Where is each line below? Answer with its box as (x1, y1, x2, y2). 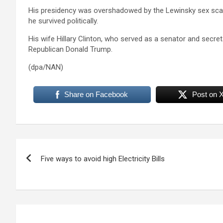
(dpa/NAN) (28, 62, 63, 72)
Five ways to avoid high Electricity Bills (41, 154, 165, 163)
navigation (15, 159, 90, 178)
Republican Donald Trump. (28, 44, 112, 54)
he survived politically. (28, 16, 98, 25)
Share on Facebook (64, 90, 128, 99)
